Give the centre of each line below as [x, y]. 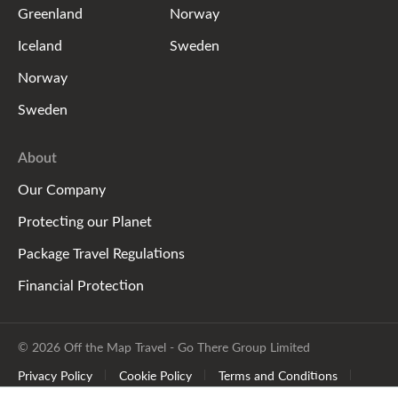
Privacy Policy [55, 374]
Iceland [40, 44]
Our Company [62, 188]
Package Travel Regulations [101, 252]
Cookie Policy [155, 374]
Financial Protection [81, 284]
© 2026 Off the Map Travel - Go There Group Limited [164, 346]
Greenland [50, 12]
